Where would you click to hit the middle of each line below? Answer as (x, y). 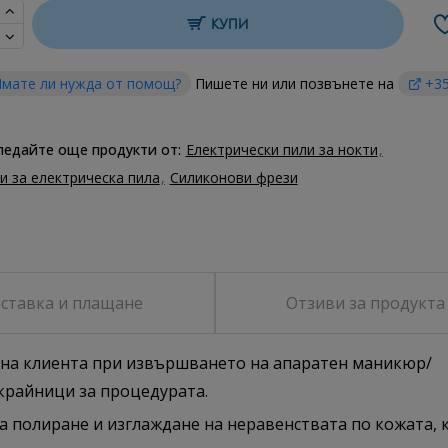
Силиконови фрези (233, 177)
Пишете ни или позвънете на (294, 83)
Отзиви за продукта (365, 303)
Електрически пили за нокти (281, 149)
